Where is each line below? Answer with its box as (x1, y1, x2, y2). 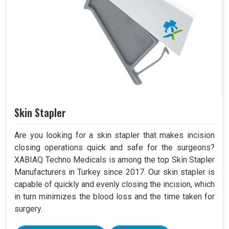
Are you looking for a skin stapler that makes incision (14, 130, 215, 140)
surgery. (14, 203, 42, 214)
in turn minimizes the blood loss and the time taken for (14, 191, 215, 201)
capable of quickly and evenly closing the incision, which (14, 179, 215, 189)
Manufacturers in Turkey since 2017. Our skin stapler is (14, 167, 215, 177)
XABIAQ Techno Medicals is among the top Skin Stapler (14, 154, 215, 165)
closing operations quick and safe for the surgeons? (14, 142, 215, 152)
